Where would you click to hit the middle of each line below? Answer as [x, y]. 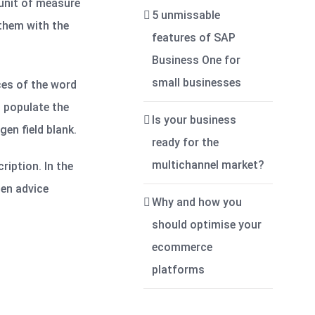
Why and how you [197, 202]
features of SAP [194, 38]
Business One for [197, 60]
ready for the [186, 142]
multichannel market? [208, 165]
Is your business [194, 120]
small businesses [197, 83]
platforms [179, 270]
